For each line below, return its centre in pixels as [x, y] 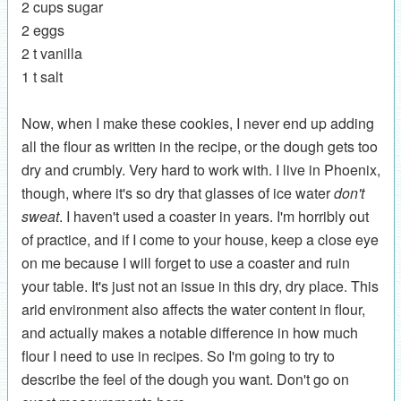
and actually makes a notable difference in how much [189, 333]
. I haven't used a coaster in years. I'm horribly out [213, 217]
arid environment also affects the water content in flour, [193, 310]
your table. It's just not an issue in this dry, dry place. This [200, 286]
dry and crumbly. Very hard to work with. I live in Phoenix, [200, 170]
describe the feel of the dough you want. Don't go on [185, 380]
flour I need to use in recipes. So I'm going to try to [178, 356]
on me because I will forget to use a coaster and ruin [185, 263]
